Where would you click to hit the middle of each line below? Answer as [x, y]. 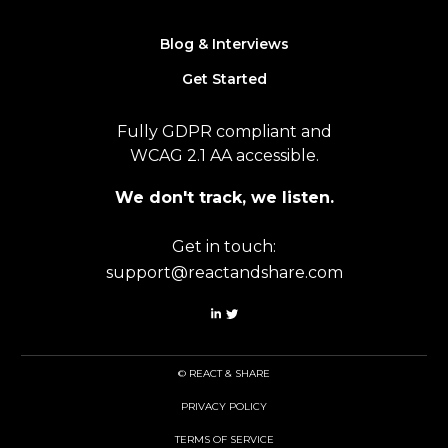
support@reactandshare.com [224, 272]
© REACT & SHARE [224, 373]
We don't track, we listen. [224, 197]
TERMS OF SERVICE [224, 439]
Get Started [224, 78]
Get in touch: [224, 246]
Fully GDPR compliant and [224, 131]
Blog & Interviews [224, 43]
